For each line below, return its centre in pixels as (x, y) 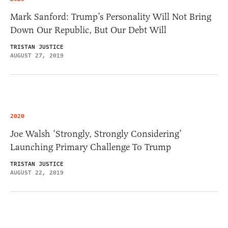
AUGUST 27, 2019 (37, 55)
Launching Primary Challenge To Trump (91, 147)
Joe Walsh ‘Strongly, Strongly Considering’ (96, 134)
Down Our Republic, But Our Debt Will (88, 30)
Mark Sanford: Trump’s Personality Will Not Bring (111, 17)
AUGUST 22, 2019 (37, 173)
